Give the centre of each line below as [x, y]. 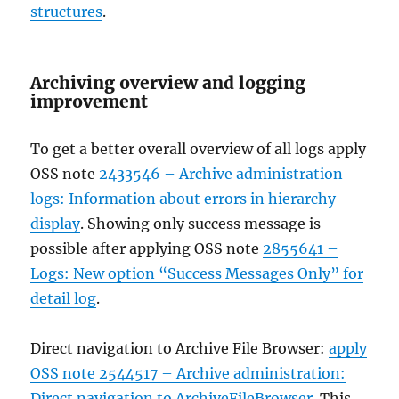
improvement [90, 102]
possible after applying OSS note [147, 249]
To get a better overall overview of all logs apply [199, 149]
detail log [64, 299]
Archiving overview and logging [168, 83]
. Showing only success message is [201, 224]
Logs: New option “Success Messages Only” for [197, 274]
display [56, 224]
